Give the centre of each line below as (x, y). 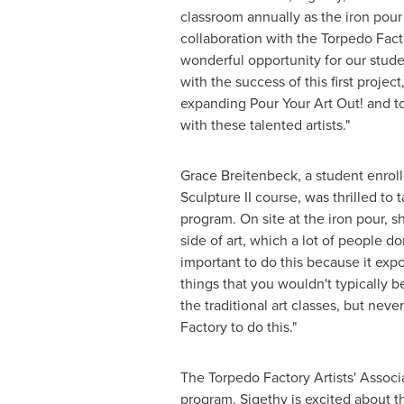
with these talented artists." (265, 124)
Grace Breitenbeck (239, 175)
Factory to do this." (238, 326)
